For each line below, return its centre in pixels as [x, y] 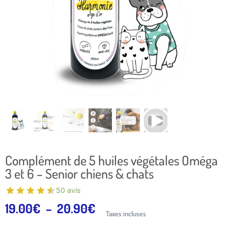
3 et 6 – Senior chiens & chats [79, 173]
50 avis [68, 190]
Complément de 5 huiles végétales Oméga [111, 160]
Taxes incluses [126, 213]
